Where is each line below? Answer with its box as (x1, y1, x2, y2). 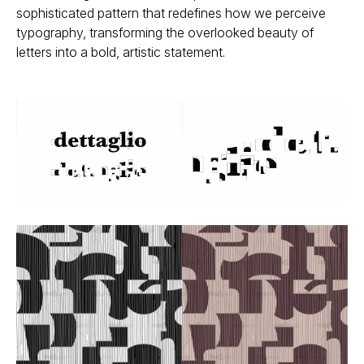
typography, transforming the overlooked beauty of (16, 24, 314, 41)
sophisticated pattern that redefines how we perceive (16, 5, 326, 22)
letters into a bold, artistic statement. (16, 44, 225, 61)
